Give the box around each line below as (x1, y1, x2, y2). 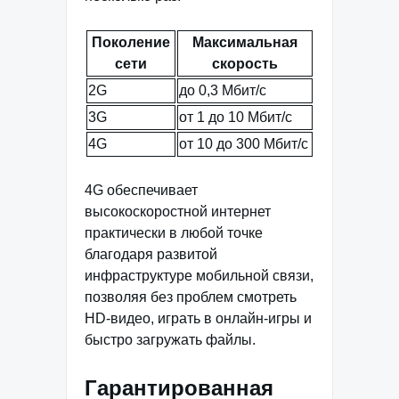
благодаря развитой (85, 247, 217, 263)
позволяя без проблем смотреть (85, 289, 297, 305)
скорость (212, 56, 278, 72)
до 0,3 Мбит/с (179, 83, 266, 99)
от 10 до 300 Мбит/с (179, 136, 308, 152)
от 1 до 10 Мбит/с (179, 110, 292, 126)
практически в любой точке (85, 225, 263, 241)
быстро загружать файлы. (85, 332, 256, 348)
